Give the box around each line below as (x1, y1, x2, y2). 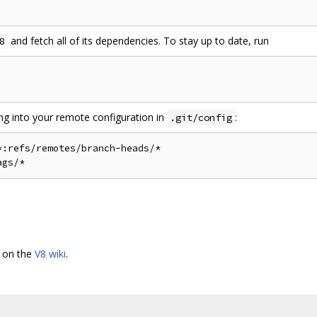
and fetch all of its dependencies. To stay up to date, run (8, 33, 269, 47)
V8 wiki (35, 246, 66, 260)
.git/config (170, 110, 232, 124)
